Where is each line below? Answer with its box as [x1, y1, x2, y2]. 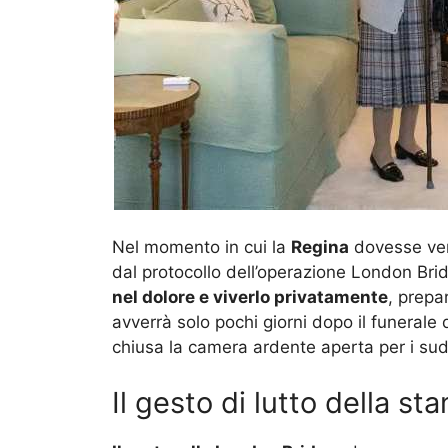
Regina [291, 237, 349, 258]
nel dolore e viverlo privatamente [112, 287, 388, 308]
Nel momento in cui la [112, 237, 291, 258]
